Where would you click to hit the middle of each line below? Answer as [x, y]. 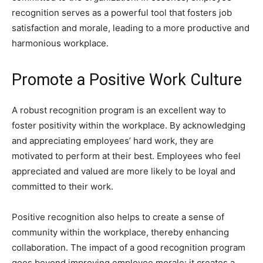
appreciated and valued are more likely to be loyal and [124, 171]
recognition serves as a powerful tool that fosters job [122, 13]
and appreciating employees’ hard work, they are [113, 141]
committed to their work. [63, 186]
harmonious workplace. [60, 43]
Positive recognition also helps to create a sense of [118, 217]
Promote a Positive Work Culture [127, 80]
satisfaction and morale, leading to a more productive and [131, 28]
